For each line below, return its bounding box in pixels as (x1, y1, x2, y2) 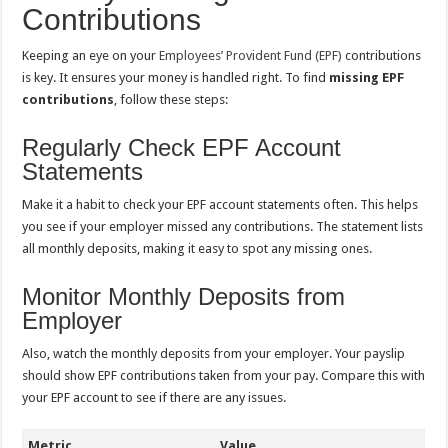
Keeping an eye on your (22, 47, 160, 63)
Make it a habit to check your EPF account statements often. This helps (22, 196, 419, 212)
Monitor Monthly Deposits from (22, 282, 346, 310)
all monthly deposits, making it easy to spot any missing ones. (22, 240, 373, 256)
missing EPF (329, 69, 405, 85)
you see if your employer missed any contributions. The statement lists (22, 218, 424, 234)
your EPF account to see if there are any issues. (22, 389, 287, 405)
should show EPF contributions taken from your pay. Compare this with (22, 367, 426, 383)
